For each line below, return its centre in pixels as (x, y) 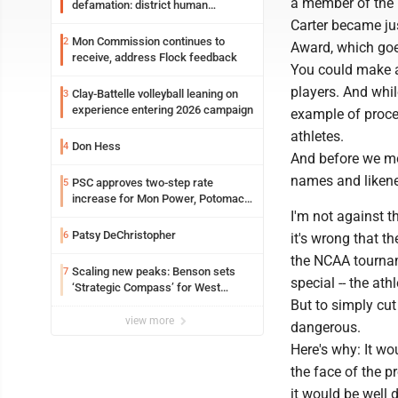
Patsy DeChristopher (124, 235)
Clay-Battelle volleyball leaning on (155, 94)
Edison (89, 215)
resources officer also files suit (151, 21)
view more (151, 321)
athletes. (317, 136)
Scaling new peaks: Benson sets (154, 271)
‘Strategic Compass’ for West (146, 287)
